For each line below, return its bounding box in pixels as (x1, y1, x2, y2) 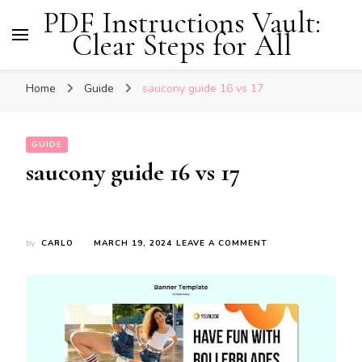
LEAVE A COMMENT (176, 238, 267, 249)
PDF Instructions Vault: (43, 5, 321, 41)
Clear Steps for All (72, 27, 292, 64)
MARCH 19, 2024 (94, 238, 172, 249)
